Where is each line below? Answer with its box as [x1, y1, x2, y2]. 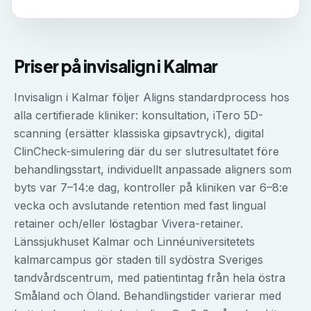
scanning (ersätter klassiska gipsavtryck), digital [14, 126, 264, 140]
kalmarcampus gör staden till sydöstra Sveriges [14, 253, 263, 267]
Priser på [14, 56, 84, 76]
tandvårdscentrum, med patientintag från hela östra [14, 271, 285, 285]
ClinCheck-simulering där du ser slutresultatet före [14, 144, 279, 158]
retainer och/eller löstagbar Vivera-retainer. [14, 217, 243, 230]
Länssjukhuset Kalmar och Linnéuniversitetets [14, 235, 255, 249]
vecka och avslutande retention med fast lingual [14, 199, 266, 212]
